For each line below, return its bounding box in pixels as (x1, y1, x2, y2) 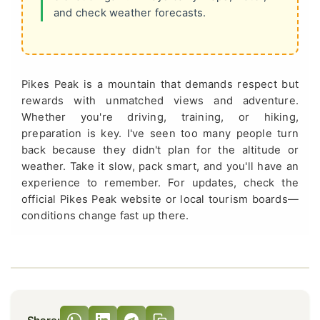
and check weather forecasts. (54, 6, 206, 19)
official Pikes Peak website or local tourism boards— (21, 192, 299, 206)
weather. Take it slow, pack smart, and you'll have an (21, 159, 299, 173)
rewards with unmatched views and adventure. (21, 94, 299, 107)
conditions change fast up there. (21, 209, 189, 222)
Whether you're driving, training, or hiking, (21, 110, 299, 124)
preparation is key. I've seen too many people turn (21, 126, 299, 140)
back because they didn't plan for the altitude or (21, 143, 299, 156)
